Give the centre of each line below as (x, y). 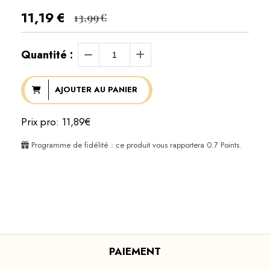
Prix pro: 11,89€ (56, 121)
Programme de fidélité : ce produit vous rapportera (118, 145)
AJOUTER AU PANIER (96, 90)
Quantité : (47, 55)
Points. (230, 145)
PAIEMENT (135, 252)
